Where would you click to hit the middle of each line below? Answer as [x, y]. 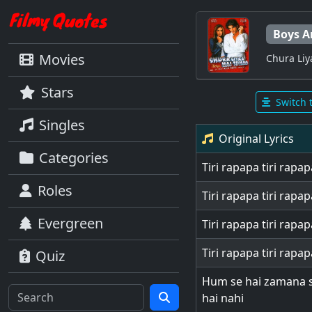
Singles [62, 125]
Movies [62, 60]
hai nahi [223, 298]
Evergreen [70, 223]
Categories [74, 158]
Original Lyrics [256, 139]
